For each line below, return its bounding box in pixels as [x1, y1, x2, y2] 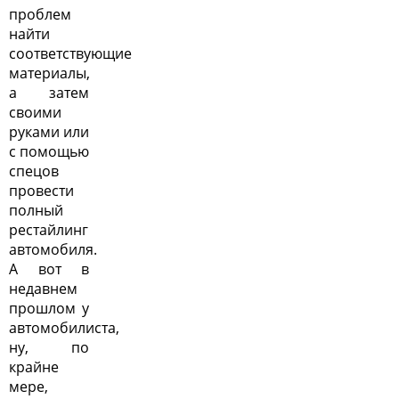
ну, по [9, 338, 89, 358]
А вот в [9, 259, 89, 280]
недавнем [9, 279, 77, 299]
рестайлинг [9, 220, 88, 240]
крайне [9, 357, 59, 378]
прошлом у [9, 298, 89, 319]
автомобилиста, [9, 318, 119, 338]
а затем [9, 83, 89, 103]
